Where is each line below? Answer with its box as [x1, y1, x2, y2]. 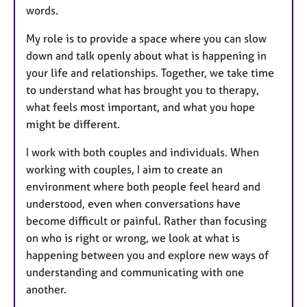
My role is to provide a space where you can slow [26, 31, 267, 45]
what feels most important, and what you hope [26, 99, 255, 114]
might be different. [26, 116, 120, 131]
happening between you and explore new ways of [26, 247, 269, 262]
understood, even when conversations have [26, 196, 241, 210]
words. [26, 3, 58, 17]
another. [26, 282, 66, 296]
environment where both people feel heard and [26, 179, 260, 193]
